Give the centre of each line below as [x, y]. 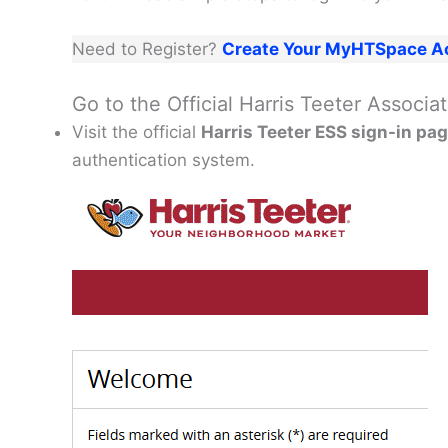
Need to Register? [147, 48]
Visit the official [136, 131]
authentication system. [163, 159]
